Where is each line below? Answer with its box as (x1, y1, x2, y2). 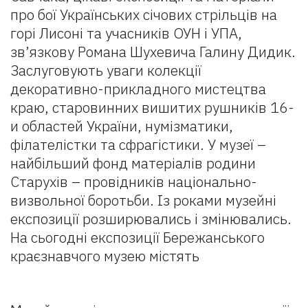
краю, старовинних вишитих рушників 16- (10, 98, 294, 117)
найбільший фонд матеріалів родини (10, 153, 256, 173)
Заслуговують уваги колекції (10, 60, 201, 80)
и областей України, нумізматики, (10, 116, 233, 135)
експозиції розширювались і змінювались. (10, 209, 291, 228)
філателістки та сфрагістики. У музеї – (10, 135, 266, 154)
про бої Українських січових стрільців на (10, 5, 277, 24)
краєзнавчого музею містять (10, 246, 199, 265)
